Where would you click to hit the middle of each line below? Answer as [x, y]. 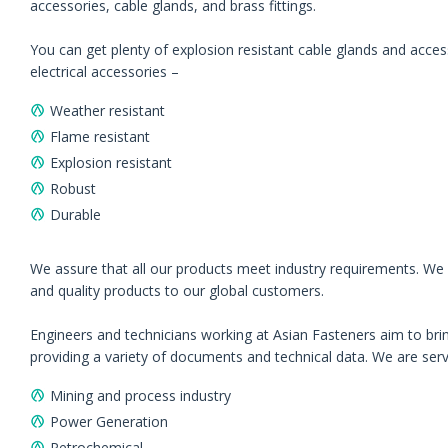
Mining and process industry [140, 395]
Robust [73, 188]
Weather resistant [107, 110]
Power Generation [109, 421]
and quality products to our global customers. [177, 290]
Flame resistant [100, 136]
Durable [75, 214]
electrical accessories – [104, 71]
